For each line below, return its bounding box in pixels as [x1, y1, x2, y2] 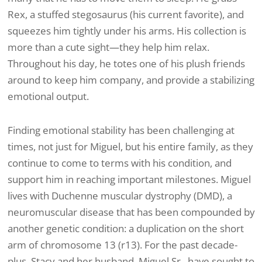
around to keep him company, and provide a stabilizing [8, 73, 254, 87]
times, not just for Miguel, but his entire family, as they [8, 139, 253, 153]
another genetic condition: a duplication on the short [8, 221, 244, 235]
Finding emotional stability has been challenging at [8, 123, 235, 137]
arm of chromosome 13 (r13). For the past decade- [8, 237, 237, 251]
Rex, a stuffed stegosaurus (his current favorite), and [8, 8, 244, 22]
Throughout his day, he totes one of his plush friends [8, 57, 245, 71]
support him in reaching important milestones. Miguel [8, 172, 251, 186]
